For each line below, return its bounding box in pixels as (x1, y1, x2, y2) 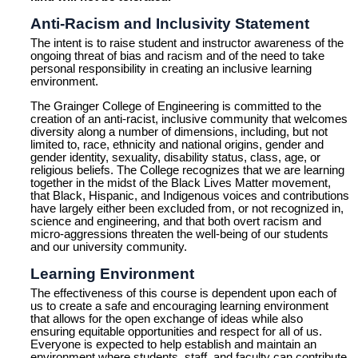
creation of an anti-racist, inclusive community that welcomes (30, 113, 348, 125)
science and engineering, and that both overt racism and (30, 215, 322, 228)
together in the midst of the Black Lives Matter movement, (30, 177, 332, 189)
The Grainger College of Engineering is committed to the (30, 100, 322, 113)
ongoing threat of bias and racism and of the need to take (30, 50, 325, 63)
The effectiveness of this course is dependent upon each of (30, 286, 337, 300)
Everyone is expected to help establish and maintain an (30, 337, 317, 351)
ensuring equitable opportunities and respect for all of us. (30, 324, 323, 338)
